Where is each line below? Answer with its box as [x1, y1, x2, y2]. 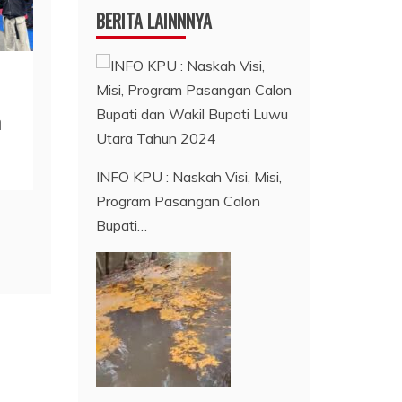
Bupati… [96, 215, 148, 234]
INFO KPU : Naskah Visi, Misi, [96, 167, 283, 186]
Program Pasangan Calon [96, 191, 261, 210]
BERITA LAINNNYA [96, 6, 213, 34]
